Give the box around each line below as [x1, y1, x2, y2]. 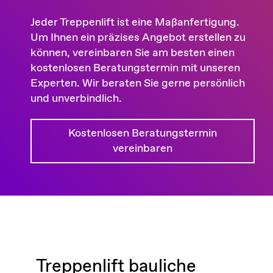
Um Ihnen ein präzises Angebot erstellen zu [30, 30, 246, 45]
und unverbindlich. [30, 91, 122, 106]
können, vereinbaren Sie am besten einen [30, 45, 235, 60]
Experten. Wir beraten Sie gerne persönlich [30, 76, 245, 91]
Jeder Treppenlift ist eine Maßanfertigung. [30, 15, 239, 30]
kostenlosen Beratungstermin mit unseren [30, 60, 240, 76]
